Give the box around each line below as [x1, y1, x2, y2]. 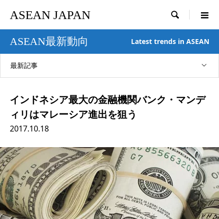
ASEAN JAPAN [10, 8, 90, 22]
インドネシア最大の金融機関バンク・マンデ [10, 93, 205, 106]
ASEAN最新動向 [10, 35, 88, 47]
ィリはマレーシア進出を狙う [10, 108, 137, 121]
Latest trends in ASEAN [131, 37, 209, 46]
